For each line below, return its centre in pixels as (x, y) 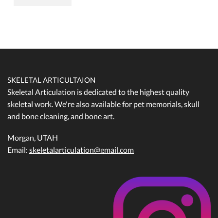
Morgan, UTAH (33, 137)
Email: (18, 149)
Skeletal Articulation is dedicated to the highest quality (98, 92)
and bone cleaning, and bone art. (61, 116)
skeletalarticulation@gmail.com (82, 149)
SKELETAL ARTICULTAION (51, 80)
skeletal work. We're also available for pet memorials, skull (103, 104)
